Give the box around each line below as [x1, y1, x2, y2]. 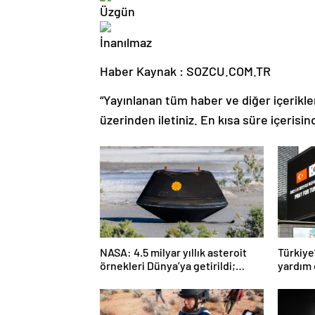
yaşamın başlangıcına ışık [100, 272, 224, 286]
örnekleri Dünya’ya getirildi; [100, 259, 236, 273]
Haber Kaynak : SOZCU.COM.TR [100, 63, 271, 79]
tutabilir [100, 285, 139, 300]
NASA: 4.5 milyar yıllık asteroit [100, 245, 247, 259]
